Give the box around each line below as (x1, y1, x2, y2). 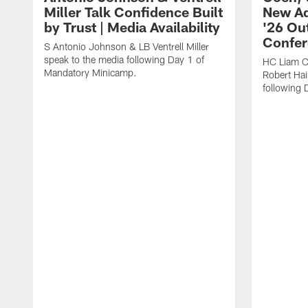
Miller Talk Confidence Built (44, 3, 223, 20)
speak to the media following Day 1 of (44, 53, 204, 65)
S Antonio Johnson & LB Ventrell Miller (44, 40, 209, 52)
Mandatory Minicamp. (44, 66, 137, 78)
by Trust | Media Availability (44, 18, 220, 35)
